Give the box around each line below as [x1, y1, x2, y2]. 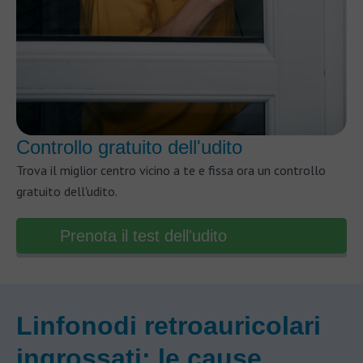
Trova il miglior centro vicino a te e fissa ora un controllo [16, 162, 326, 178]
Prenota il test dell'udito [60, 227, 227, 245]
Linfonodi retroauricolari [16, 311, 321, 340]
